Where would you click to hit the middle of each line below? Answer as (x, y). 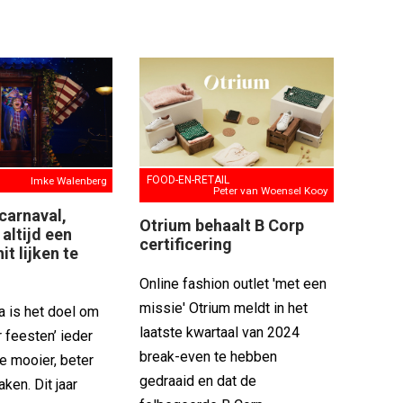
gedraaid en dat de (197, 381)
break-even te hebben (208, 357)
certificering (185, 245)
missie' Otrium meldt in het (223, 309)
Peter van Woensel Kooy (271, 191)
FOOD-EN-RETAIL (188, 180)
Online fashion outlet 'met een (233, 284)
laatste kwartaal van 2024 (219, 333)
